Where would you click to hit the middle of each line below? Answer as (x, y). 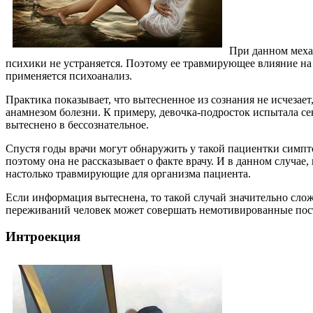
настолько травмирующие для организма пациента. (128, 173)
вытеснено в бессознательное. (77, 124)
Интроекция (43, 237)
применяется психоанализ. (69, 75)
